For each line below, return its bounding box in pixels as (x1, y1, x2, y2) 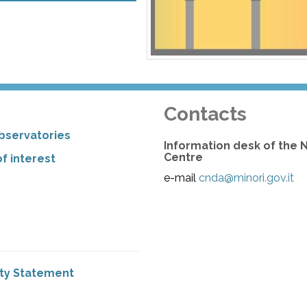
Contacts (164, 102, 247, 125)
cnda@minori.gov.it (199, 171, 295, 184)
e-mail (164, 171, 199, 184)
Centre (164, 150, 204, 164)
